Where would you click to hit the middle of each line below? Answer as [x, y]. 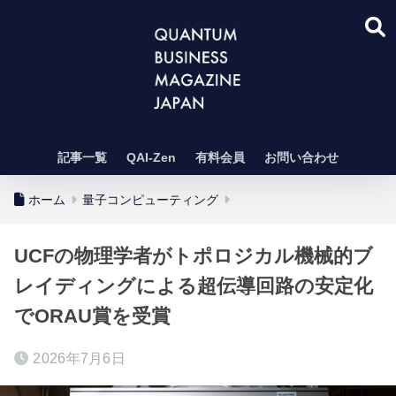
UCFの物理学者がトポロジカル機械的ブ [194, 256]
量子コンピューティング [150, 200]
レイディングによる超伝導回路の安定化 [194, 286]
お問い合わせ [301, 157]
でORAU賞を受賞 [92, 316]
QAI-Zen [151, 157]
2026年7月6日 [80, 358]
